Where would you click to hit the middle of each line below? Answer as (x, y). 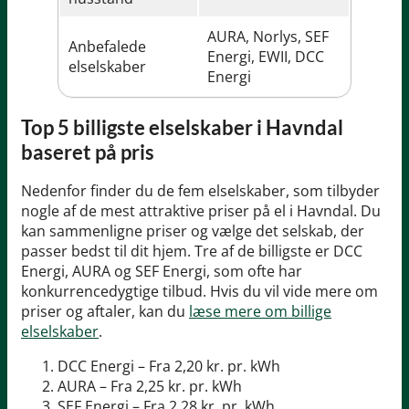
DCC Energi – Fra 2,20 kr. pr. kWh (169, 367)
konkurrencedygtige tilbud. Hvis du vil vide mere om (199, 292)
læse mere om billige (260, 312)
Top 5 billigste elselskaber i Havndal (182, 128)
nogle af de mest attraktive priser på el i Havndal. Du (201, 211)
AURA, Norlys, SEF (268, 36)
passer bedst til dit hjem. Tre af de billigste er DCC (192, 252)
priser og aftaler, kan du (105, 312)
